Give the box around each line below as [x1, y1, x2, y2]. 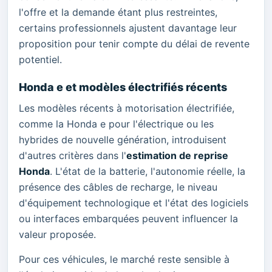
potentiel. [19, 53, 62, 66]
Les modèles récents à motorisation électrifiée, [19, 102, 234, 115]
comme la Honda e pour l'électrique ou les [19, 118, 214, 131]
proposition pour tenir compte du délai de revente [19, 37, 250, 50]
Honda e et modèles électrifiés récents [19, 81, 227, 94]
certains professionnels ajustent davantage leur [19, 21, 237, 34]
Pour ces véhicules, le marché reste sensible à [19, 253, 229, 266]
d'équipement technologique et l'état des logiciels [19, 197, 248, 209]
